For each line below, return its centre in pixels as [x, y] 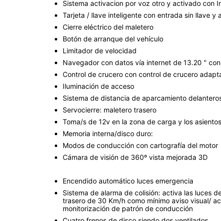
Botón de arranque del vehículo [113, 38]
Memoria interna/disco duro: [108, 133]
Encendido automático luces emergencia [128, 181]
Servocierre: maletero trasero [110, 110]
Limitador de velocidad [100, 50]
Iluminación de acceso [98, 86]
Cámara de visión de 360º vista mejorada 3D [135, 157]
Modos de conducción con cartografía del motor [140, 145]
